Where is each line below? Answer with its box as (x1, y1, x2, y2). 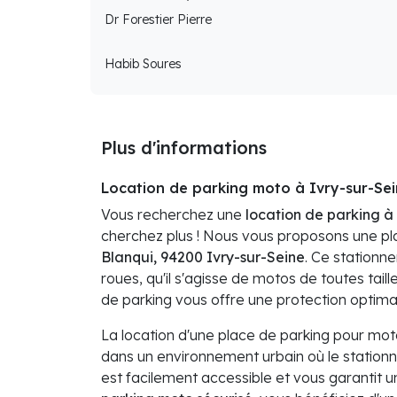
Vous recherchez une (101, 206, 245, 224)
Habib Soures (105, 56, 182, 73)
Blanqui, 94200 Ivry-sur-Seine (101, 248, 305, 267)
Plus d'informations (101, 136, 267, 160)
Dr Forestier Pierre (105, 12, 212, 28)
